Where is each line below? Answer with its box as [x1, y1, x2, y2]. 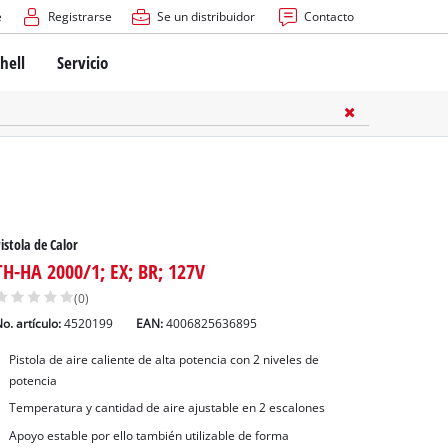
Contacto [303, 9, 354, 24]
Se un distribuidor [156, 9, 255, 24]
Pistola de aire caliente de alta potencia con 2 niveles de [8, 351, 319, 367]
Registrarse [47, 9, 112, 24]
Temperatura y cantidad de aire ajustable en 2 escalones [8, 400, 325, 416]
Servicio [57, 50, 109, 74]
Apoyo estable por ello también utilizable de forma [8, 428, 289, 444]
